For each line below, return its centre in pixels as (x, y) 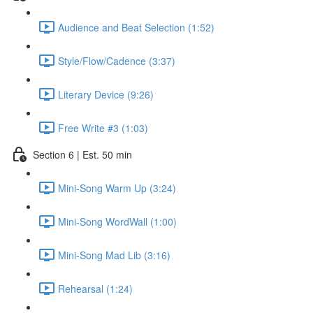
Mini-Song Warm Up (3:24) (117, 188)
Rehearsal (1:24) (95, 288)
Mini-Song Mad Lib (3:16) (114, 255)
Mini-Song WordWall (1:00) (117, 221)
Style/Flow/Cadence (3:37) (117, 60)
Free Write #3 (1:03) (103, 128)
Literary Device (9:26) (106, 94)
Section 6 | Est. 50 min (82, 154)
